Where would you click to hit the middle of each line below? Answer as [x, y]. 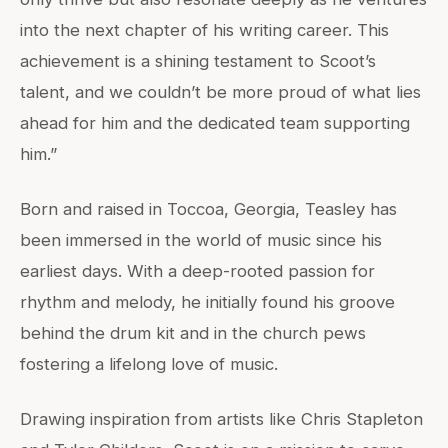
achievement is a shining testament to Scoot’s [198, 60]
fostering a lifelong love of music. [149, 363]
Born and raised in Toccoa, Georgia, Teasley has [208, 208]
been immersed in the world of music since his [201, 239]
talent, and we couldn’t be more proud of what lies [220, 91]
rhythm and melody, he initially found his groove [207, 301]
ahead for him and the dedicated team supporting [215, 122]
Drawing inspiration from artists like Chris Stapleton [221, 418]
